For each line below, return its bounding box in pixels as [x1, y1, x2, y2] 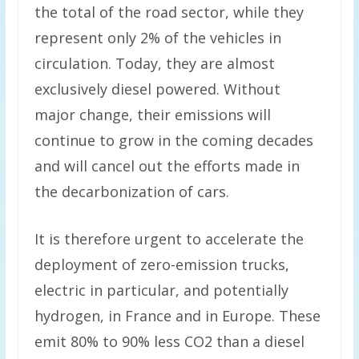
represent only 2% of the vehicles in [34, 28, 281, 47]
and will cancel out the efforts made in [34, 156, 300, 175]
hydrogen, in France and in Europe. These [34, 306, 321, 325]
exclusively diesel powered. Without [34, 79, 280, 99]
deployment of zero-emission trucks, [34, 255, 289, 274]
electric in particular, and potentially [34, 280, 288, 300]
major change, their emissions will [34, 105, 271, 124]
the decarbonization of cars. [34, 182, 229, 201]
